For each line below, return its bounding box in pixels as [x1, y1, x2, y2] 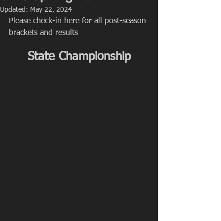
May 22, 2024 [30, 6, 72, 13]
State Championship [27, 51, 131, 63]
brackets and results [9, 29, 78, 37]
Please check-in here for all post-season [9, 17, 148, 25]
